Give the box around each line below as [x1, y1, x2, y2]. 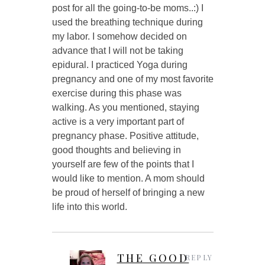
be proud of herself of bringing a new [51, 187, 205, 198]
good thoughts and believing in [51, 144, 181, 155]
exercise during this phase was [51, 88, 182, 98]
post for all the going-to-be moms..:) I [51, 2, 203, 13]
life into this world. [51, 201, 127, 212]
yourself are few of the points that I [51, 159, 194, 169]
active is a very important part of [51, 116, 184, 127]
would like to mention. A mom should [51, 173, 205, 183]
